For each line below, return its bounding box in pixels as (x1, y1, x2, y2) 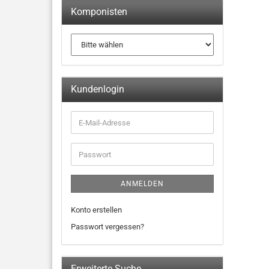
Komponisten (71, 6, 127, 17)
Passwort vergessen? (71, 222, 144, 231)
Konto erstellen (71, 205, 122, 214)
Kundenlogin (71, 83, 124, 95)
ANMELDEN (121, 180, 164, 188)
